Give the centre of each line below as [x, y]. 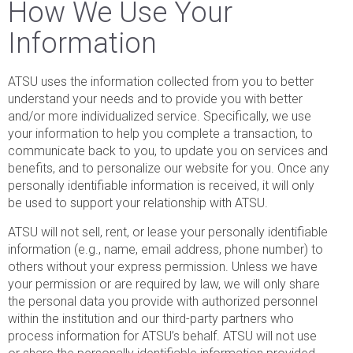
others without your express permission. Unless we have [163, 266]
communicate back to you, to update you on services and [168, 150]
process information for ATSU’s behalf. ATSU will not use [162, 336]
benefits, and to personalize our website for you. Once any [169, 168]
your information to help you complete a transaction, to [160, 133]
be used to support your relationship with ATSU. [138, 203]
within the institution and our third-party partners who [151, 318]
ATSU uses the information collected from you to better [161, 81]
